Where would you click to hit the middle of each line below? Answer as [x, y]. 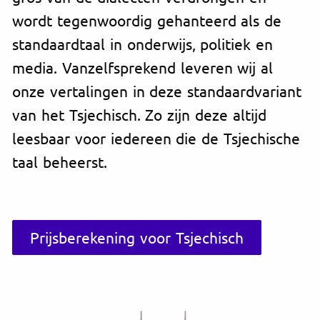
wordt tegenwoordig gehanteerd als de [147, 20]
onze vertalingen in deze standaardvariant [157, 91]
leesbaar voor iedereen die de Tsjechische [156, 138]
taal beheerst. [60, 162]
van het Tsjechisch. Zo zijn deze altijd [139, 115]
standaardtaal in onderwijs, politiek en [143, 44]
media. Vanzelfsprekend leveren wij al [143, 67]
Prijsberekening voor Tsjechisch [137, 237]
